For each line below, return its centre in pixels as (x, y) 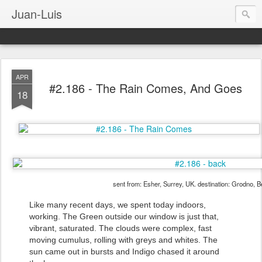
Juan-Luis (37, 14)
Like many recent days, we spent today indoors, (118, 205)
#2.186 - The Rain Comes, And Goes (146, 88)
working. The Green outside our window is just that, (124, 216)
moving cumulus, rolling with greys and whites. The (123, 240)
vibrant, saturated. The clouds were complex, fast (120, 228)
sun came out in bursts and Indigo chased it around (124, 251)
